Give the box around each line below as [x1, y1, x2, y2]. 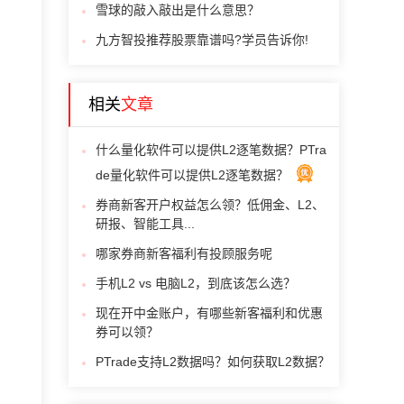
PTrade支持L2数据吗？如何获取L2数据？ [96, 354, 330, 369]
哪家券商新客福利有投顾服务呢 [96, 246, 272, 261]
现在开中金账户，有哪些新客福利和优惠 [96, 306, 323, 320]
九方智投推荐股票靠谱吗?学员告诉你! [96, 32, 308, 47]
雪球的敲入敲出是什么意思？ [96, 3, 260, 17]
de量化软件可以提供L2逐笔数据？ [96, 168, 292, 182]
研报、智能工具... [96, 216, 195, 231]
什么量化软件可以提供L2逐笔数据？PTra [96, 142, 326, 157]
